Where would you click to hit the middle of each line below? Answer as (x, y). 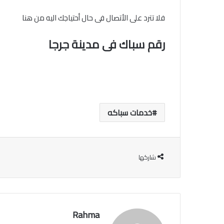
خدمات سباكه (130, 113)
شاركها (147, 157)
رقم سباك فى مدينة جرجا (107, 44)
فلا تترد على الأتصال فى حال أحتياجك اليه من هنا (93, 18)
